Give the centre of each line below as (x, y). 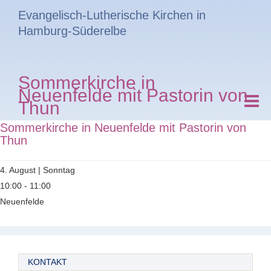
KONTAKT (47, 262)
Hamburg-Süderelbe (72, 31)
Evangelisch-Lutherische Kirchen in (112, 15)
